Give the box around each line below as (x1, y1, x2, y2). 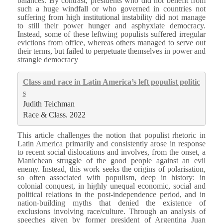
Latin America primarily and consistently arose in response (17, 139, 206, 148)
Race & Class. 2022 (22, 111, 86, 119)
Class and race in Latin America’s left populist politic (22, 78, 200, 87)
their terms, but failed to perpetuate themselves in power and (17, 46, 206, 55)
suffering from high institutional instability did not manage (17, 12, 206, 21)
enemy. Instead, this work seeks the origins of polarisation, (17, 164, 206, 173)
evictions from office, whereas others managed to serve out (17, 38, 206, 47)
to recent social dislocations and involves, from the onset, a (17, 147, 206, 156)
